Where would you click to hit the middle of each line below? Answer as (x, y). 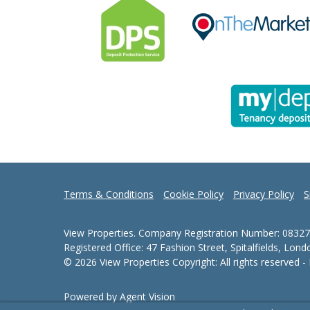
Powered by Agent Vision (119, 296)
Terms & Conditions (109, 194)
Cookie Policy (193, 194)
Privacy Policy (264, 194)
